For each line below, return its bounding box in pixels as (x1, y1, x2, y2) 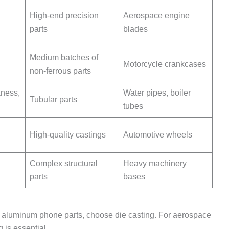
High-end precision (30, 11, 99, 20)
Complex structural (30, 158, 98, 168)
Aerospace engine (123, 11, 190, 20)
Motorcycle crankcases (123, 59, 206, 68)
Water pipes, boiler (123, 88, 191, 97)
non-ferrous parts (30, 66, 91, 75)
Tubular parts (30, 95, 77, 104)
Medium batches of (30, 53, 98, 62)
